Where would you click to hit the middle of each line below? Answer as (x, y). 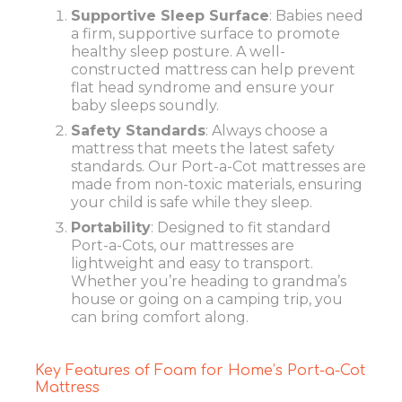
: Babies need (316, 16)
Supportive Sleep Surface (170, 16)
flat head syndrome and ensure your (203, 88)
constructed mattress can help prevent (213, 70)
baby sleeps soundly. (145, 106)
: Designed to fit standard (241, 228)
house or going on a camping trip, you (207, 300)
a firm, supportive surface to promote (205, 34)
